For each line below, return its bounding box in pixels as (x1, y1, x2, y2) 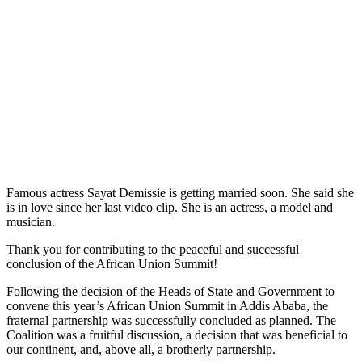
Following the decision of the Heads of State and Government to (6, 284, 335, 299)
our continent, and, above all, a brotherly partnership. (6, 343, 276, 357)
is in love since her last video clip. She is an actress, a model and (6, 200, 333, 215)
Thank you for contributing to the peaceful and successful (6, 242, 299, 257)
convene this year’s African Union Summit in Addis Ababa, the (6, 299, 328, 314)
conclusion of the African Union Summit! (6, 257, 217, 271)
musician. (6, 215, 55, 229)
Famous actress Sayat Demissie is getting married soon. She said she (6, 186, 354, 200)
